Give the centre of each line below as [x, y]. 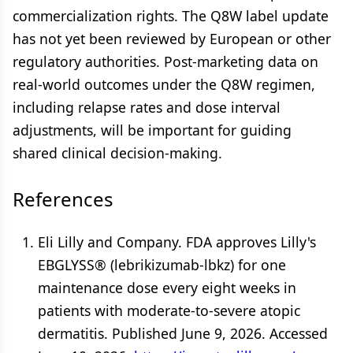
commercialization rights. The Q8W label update [171, 16]
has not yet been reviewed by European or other [172, 39]
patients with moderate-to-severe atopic [169, 310]
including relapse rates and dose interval [147, 107]
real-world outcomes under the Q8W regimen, [164, 84]
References [63, 199]
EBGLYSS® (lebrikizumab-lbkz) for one [162, 265]
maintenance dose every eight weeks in [167, 288]
